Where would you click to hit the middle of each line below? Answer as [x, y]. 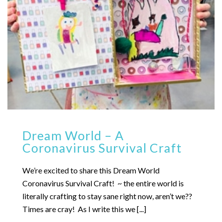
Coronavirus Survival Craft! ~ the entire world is [103, 183]
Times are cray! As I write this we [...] [84, 209]
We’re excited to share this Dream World [91, 170]
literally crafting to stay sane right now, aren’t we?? [107, 196]
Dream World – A [73, 135]
